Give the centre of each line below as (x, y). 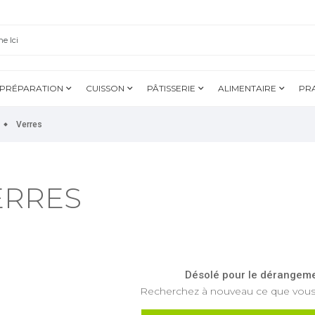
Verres (29, 125)
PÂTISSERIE (171, 88)
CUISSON (105, 88)
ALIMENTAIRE (247, 88)
